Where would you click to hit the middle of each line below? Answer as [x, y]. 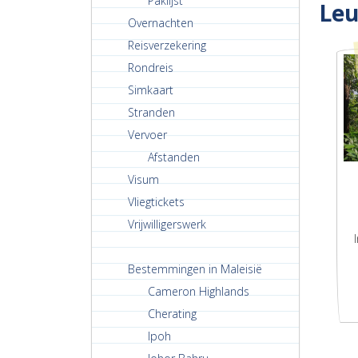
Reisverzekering [167, 46]
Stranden [151, 113]
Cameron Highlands [199, 292]
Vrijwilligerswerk [167, 225]
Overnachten [161, 23]
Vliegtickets [156, 202]
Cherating [172, 314]
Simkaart [151, 90]
